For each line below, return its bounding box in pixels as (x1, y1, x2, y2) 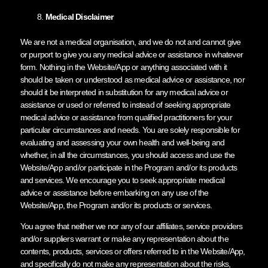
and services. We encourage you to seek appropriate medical (20, 175, 225, 185)
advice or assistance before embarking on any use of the (20, 187, 209, 197)
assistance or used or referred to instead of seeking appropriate (20, 99, 231, 109)
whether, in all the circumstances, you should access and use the (20, 150, 235, 160)
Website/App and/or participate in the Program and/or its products (20, 162, 237, 172)
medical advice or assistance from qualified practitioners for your (20, 112, 232, 122)
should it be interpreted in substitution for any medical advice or (20, 87, 228, 97)
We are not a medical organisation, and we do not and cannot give (20, 36, 241, 47)
